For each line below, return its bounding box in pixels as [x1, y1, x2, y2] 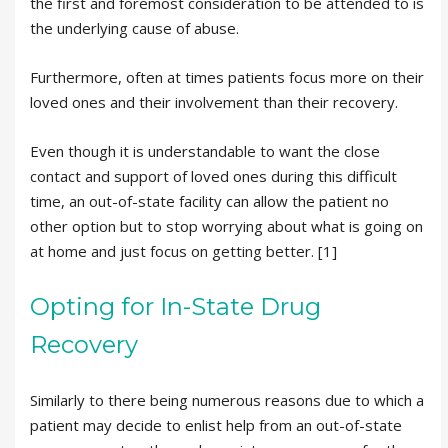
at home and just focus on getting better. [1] [30, 240, 337, 261]
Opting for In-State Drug [30, 291, 321, 321]
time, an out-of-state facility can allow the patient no [30, 190, 389, 211]
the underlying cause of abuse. [30, 17, 239, 38]
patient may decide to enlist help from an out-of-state [30, 414, 402, 435]
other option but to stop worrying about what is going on [30, 215, 423, 236]
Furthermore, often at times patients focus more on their [30, 66, 424, 87]
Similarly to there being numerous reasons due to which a [30, 389, 424, 410]
